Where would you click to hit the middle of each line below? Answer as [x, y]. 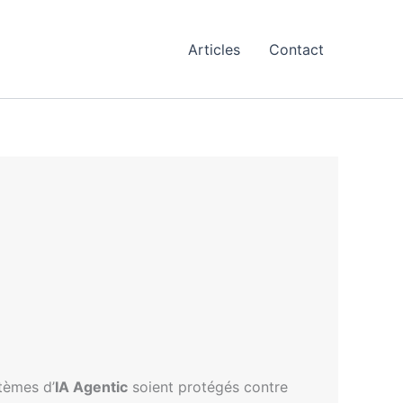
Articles [214, 49]
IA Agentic [91, 387]
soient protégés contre [208, 387]
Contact [296, 49]
